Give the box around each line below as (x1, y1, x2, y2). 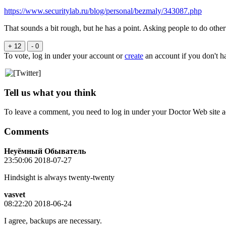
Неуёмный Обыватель (4, 146, 86, 155)
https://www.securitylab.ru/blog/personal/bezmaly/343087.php (4, 7, 202, 16)
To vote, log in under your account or (4, 51, 125, 61)
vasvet (4, 190, 25, 199)
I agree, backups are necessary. (4, 216, 102, 225)
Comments (4, 126, 48, 137)
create (125, 51, 143, 61)
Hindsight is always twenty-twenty (4, 173, 115, 182)
